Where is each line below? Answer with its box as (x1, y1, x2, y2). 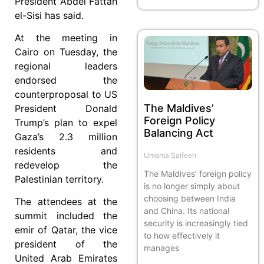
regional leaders (15, 60, 117, 72)
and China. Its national (144, 205, 229, 216)
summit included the (15, 210, 117, 222)
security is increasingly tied (144, 217, 248, 228)
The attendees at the (15, 196, 117, 208)
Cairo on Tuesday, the (15, 45, 117, 58)
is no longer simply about (144, 180, 240, 191)
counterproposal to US (15, 88, 117, 100)
